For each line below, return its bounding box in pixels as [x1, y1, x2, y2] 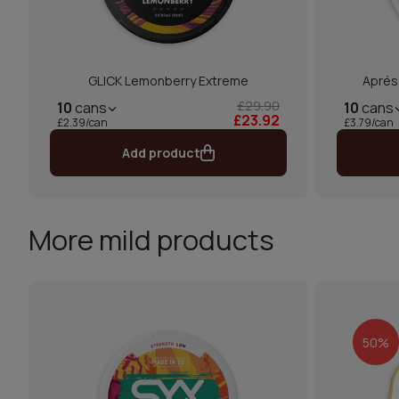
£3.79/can [344, 115, 394, 130]
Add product [122, 144, 200, 161]
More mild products [28, 221, 274, 258]
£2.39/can [57, 115, 108, 130]
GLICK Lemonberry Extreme [88, 72, 248, 89]
